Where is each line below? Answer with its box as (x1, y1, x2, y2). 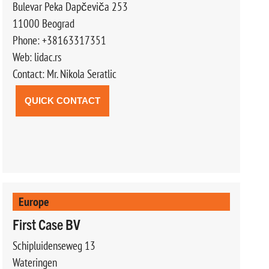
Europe (18, 193, 49, 209)
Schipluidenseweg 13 (12, 238, 95, 253)
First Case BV (12, 214, 80, 233)
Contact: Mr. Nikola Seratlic (12, 66, 116, 81)
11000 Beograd (12, 16, 74, 31)
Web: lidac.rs (12, 49, 61, 64)
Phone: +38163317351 (12, 32, 106, 47)
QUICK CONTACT (24, 95, 100, 106)
